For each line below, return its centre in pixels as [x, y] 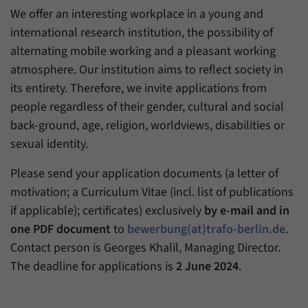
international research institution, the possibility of [142, 32]
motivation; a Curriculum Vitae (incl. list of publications [152, 192]
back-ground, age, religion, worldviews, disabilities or [147, 125]
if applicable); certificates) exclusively [107, 210]
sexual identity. [49, 144]
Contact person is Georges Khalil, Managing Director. [145, 247]
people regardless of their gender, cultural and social [147, 107]
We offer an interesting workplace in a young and [137, 14]
